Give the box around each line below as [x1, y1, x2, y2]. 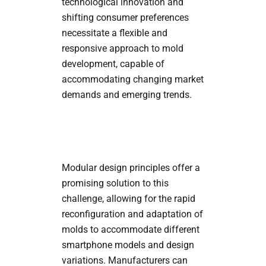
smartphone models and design [61, 239, 194, 251]
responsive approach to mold [61, 42, 183, 54]
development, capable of [61, 58, 164, 69]
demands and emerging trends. [61, 88, 192, 100]
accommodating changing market [61, 73, 204, 85]
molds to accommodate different [61, 223, 199, 235]
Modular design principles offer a [61, 161, 200, 173]
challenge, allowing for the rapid [61, 192, 195, 204]
